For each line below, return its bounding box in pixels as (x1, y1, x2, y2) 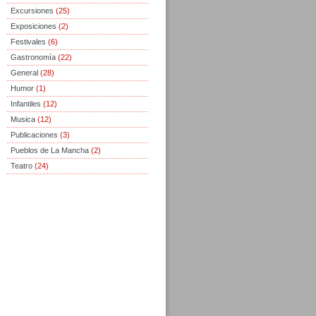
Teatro (11, 162, 32, 171)
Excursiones (11, 6, 54, 16)
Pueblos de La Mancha (11, 146, 89, 155)
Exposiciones (11, 22, 56, 31)
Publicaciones (11, 130, 58, 140)
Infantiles (11, 99, 41, 109)
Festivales (11, 37, 46, 47)
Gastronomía (11, 53, 56, 62)
